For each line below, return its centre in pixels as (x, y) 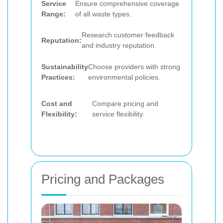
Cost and (57, 103)
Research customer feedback (128, 35)
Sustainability (65, 66)
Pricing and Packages (103, 179)
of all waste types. (103, 14)
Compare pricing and (125, 103)
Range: (54, 14)
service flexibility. (118, 114)
